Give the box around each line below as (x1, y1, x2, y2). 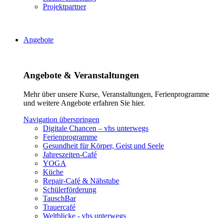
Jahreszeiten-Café (43, 150, 97, 159)
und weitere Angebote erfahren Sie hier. (23, 98, 145, 107)
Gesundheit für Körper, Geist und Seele (43, 141, 164, 150)
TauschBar (43, 194, 76, 202)
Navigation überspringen (23, 115, 99, 124)
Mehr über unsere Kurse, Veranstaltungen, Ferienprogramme (23, 90, 209, 98)
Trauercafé (43, 202, 75, 211)
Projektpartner (43, 2, 86, 11)
